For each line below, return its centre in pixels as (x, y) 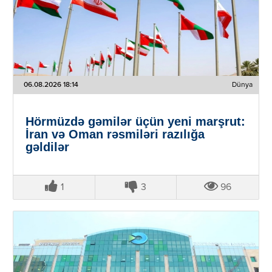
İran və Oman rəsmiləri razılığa (115, 134)
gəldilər (47, 147)
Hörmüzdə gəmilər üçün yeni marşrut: (135, 121)
